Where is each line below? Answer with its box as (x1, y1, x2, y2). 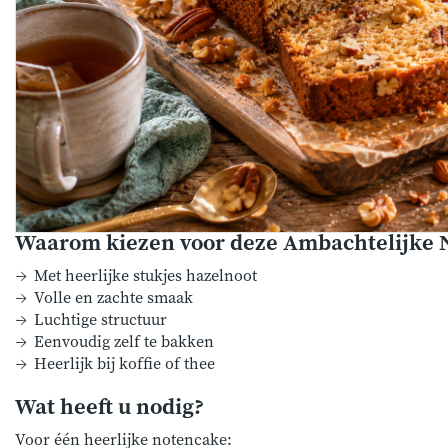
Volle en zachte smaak (34, 288, 194, 308)
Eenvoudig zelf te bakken (34, 332, 215, 352)
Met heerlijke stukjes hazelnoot (34, 266, 258, 286)
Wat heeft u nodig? (15, 394, 204, 421)
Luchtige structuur (34, 310, 168, 330)
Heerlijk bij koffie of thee (34, 354, 216, 374)
